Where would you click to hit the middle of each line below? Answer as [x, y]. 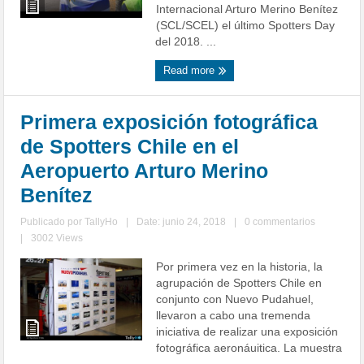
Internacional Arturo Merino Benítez [247, 9]
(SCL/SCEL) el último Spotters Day [246, 26]
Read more [191, 71]
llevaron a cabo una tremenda [234, 316]
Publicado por [53, 222]
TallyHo [102, 222]
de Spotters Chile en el [130, 147]
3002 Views [57, 238]
